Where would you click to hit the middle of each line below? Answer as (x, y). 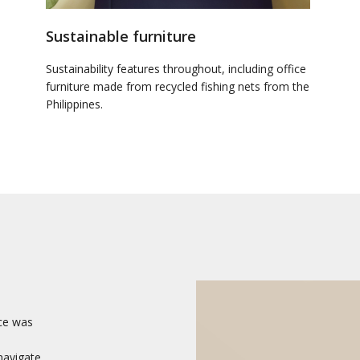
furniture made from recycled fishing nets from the (177, 86)
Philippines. (74, 104)
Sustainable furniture (121, 36)
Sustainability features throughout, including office (176, 68)
